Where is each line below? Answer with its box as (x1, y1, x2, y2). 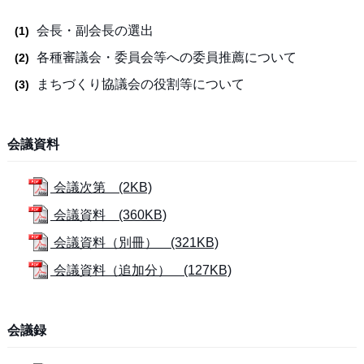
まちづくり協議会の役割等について (36, 77, 245, 91)
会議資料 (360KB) (50, 208, 167, 222)
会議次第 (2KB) (50, 180, 152, 194)
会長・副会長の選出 (36, 24, 154, 37)
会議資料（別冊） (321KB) (50, 236, 219, 249)
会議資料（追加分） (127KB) (50, 263, 232, 277)
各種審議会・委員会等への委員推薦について (36, 50, 297, 64)
